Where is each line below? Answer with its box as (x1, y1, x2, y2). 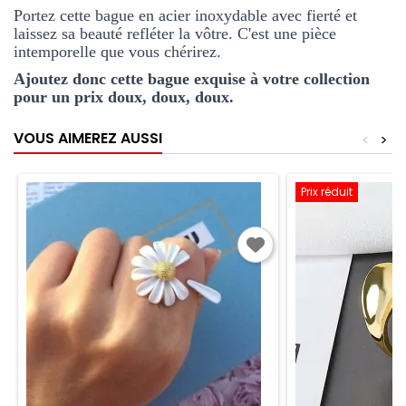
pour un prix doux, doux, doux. (14, 88, 234, 107)
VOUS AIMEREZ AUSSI (14, 128, 162, 150)
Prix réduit (301, 184, 353, 200)
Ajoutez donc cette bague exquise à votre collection (14, 70, 370, 89)
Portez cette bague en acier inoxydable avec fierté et (14, 6, 357, 25)
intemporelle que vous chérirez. (14, 43, 226, 62)
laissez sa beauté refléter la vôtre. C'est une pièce (14, 24, 336, 43)
